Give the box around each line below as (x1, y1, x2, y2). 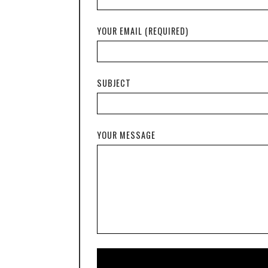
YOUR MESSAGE (97, 129, 156, 142)
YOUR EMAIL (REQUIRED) (97, 25, 188, 38)
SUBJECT (97, 77, 131, 90)
